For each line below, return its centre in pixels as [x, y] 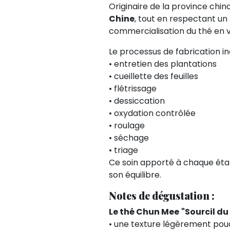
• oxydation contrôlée [152, 113]
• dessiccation [137, 101]
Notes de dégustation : [162, 195]
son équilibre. [135, 175]
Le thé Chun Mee [144, 212]
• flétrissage [133, 88]
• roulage [127, 125]
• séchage [129, 138]
